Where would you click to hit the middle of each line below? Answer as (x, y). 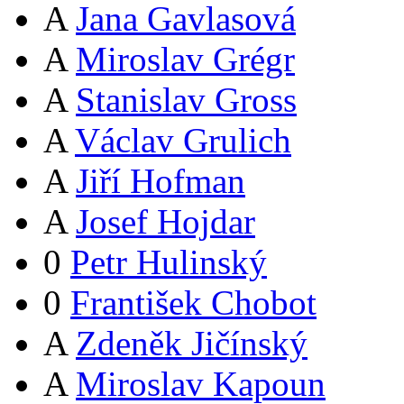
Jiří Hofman (161, 181)
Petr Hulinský (169, 262)
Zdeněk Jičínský (192, 344)
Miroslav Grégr (185, 60)
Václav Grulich (183, 141)
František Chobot (193, 303)
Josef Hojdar (165, 222)
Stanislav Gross (186, 100)
